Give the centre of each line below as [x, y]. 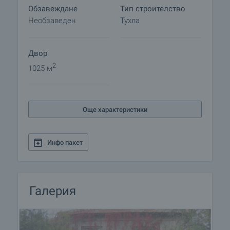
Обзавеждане [53, 9]
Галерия [53, 191]
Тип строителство [153, 9]
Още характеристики [115, 110]
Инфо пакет [65, 142]
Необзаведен [52, 21]
